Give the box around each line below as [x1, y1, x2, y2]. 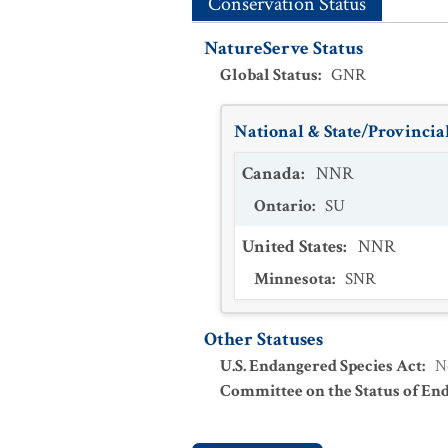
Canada [242, 162, 301, 185]
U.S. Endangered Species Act [220, 355, 422, 377]
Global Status [220, 64, 318, 86]
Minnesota [254, 268, 332, 290]
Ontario [254, 195, 312, 217]
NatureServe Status [204, 36, 363, 61]
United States [242, 235, 343, 258]
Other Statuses [204, 327, 323, 352]
